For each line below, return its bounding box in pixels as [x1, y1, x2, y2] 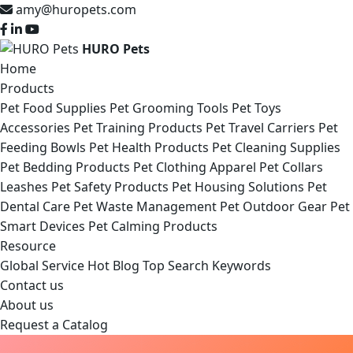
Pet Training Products [73, 119, 203, 136]
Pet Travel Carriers [206, 119, 315, 136]
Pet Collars [259, 158, 323, 176]
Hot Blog [87, 257, 139, 274]
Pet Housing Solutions [172, 178, 304, 195]
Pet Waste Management [73, 198, 217, 215]
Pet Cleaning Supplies [212, 139, 340, 156]
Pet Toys [232, 99, 281, 117]
